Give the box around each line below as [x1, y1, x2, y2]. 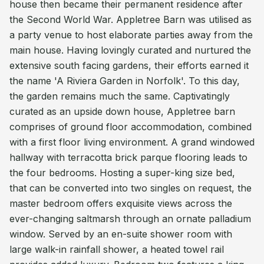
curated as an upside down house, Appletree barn [9, 105, 235, 117]
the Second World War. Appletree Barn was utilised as [9, 14, 252, 25]
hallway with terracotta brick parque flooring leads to [9, 151, 247, 163]
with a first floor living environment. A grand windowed [9, 136, 255, 148]
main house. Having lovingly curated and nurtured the [9, 44, 251, 56]
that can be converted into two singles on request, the [9, 182, 252, 194]
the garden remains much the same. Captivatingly [9, 90, 230, 102]
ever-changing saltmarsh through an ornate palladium [9, 213, 251, 225]
